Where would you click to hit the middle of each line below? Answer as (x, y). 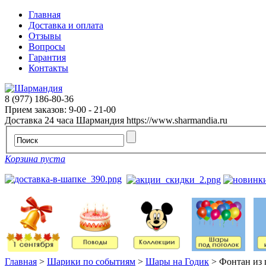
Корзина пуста (35, 159)
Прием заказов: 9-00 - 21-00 (60, 110)
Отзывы (45, 36)
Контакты (48, 68)
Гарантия (47, 57)
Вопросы (47, 47)
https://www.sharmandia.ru (177, 120)
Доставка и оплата (66, 25)
